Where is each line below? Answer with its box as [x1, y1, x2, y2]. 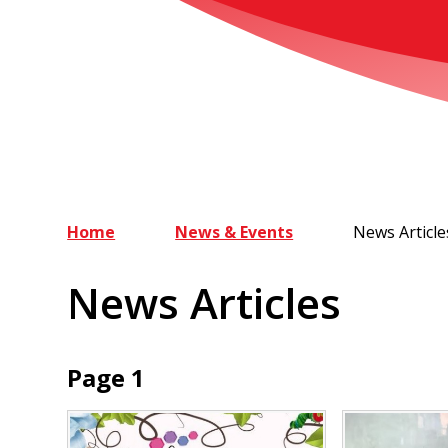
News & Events [175, 221, 294, 244]
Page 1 [67, 360, 146, 394]
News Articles [67, 274, 342, 332]
